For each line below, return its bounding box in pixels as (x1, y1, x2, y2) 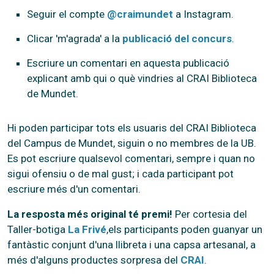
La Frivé (68, 223, 106, 235)
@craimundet (107, 7, 173, 20)
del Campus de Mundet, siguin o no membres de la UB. (7, 136, 256, 149)
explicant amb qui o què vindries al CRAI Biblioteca (27, 72, 257, 84)
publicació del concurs (122, 32, 232, 45)
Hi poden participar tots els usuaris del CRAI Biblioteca (7, 121, 256, 134)
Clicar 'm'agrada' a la (27, 32, 122, 45)
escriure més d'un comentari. (7, 182, 141, 195)
